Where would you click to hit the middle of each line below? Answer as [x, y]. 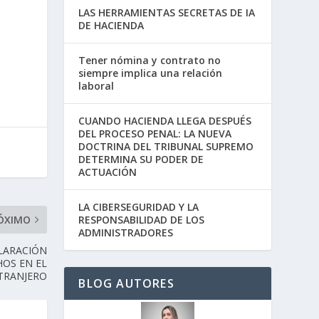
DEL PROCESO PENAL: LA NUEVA [155, 133]
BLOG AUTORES [126, 283]
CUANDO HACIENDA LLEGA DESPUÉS [165, 120]
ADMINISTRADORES [126, 232]
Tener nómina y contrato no [150, 60]
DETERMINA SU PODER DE [141, 159]
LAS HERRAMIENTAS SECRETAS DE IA [167, 12]
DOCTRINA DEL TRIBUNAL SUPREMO [166, 146]
